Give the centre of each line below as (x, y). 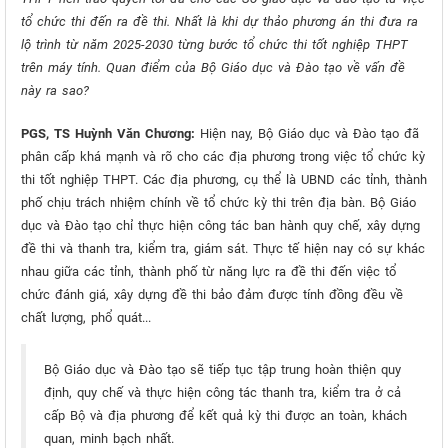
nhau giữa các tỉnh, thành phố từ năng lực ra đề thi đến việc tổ (208, 271)
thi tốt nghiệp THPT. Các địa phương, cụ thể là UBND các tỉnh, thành (224, 179)
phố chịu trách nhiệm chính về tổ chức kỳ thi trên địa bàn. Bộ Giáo (218, 202)
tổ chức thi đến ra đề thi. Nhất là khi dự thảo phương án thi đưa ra (219, 21)
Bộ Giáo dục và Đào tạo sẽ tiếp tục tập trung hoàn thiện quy (222, 369)
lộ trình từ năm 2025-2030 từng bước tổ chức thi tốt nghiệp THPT (214, 44)
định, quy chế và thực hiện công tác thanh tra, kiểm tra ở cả (222, 392)
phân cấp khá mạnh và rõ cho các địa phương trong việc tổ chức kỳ (223, 156)
